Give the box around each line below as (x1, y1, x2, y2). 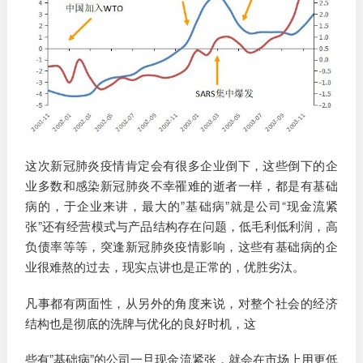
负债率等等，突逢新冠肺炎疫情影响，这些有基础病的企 (25, 237, 338, 255)
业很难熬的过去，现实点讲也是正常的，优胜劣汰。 (25, 258, 305, 275)
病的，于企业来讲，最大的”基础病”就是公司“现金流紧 (25, 197, 338, 215)
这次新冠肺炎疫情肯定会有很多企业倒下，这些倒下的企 (25, 156, 338, 174)
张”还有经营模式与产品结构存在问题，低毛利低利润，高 (25, 217, 338, 235)
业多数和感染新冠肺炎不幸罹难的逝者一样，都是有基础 (25, 177, 338, 194)
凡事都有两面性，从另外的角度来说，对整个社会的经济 (25, 293, 338, 311)
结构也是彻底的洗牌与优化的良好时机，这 (25, 314, 257, 331)
